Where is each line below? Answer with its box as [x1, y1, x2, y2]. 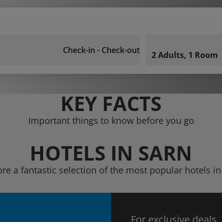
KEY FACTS [60, 90, 162, 117]
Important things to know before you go [28, 114, 194, 126]
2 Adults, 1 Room [152, 50, 218, 60]
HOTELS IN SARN [30, 139, 192, 166]
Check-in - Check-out [63, 45, 140, 55]
